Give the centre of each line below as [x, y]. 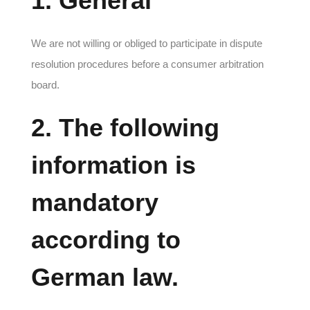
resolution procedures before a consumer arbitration [147, 64]
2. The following [125, 128]
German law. [105, 277]
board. [45, 85]
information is [113, 165]
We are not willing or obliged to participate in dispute [147, 43]
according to [106, 240]
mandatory [95, 202]
